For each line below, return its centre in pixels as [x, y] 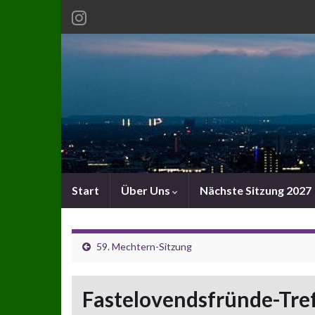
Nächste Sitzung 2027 [256, 190]
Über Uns [147, 190]
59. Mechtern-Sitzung [144, 246]
